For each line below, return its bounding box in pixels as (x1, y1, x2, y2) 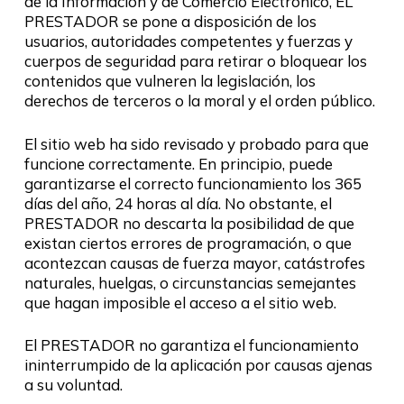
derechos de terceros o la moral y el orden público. (23, 91, 375, 110)
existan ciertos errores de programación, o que (23, 233, 352, 252)
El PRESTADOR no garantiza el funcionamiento (23, 335, 359, 354)
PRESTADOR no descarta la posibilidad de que (23, 213, 354, 233)
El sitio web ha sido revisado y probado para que (23, 133, 369, 153)
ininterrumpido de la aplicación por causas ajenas (23, 355, 372, 374)
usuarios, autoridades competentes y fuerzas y (23, 32, 353, 50)
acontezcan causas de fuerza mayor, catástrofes (23, 252, 365, 272)
